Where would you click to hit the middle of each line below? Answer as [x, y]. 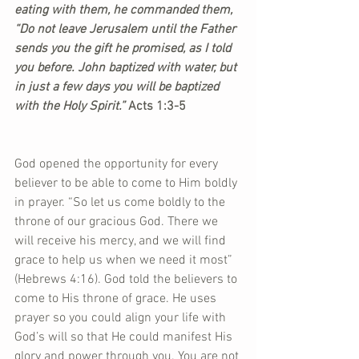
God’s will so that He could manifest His [125, 337]
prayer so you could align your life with [122, 318]
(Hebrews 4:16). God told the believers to [127, 280]
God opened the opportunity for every [118, 164]
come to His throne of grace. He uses [117, 299]
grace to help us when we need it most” [125, 260]
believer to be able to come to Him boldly [127, 184]
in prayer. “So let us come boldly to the [121, 203]
